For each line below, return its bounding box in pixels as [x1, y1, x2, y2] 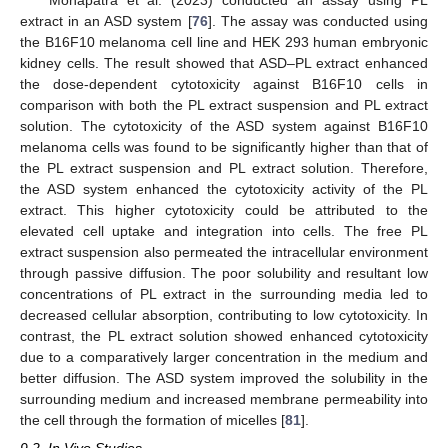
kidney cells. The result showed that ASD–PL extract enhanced [20, 55, 428, 72]
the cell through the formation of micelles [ [20, 412, 285, 429]
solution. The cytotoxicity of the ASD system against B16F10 [20, 118, 428, 135]
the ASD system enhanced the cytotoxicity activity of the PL [20, 181, 428, 198]
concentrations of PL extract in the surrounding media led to [20, 286, 428, 303]
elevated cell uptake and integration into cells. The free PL [20, 223, 428, 240]
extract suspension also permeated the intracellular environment [20, 244, 428, 261]
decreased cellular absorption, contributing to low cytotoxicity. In [20, 307, 428, 324]
